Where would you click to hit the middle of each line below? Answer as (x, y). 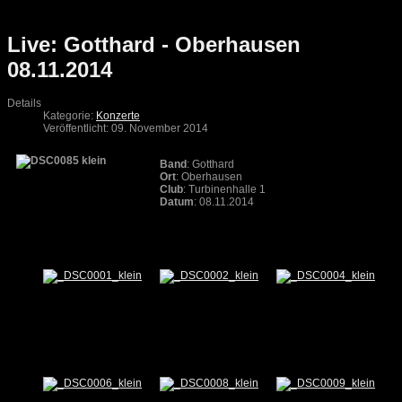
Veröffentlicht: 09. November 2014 (126, 129)
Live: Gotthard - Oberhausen (154, 45)
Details (24, 104)
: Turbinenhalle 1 (224, 190)
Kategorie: (70, 116)
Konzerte (118, 116)
